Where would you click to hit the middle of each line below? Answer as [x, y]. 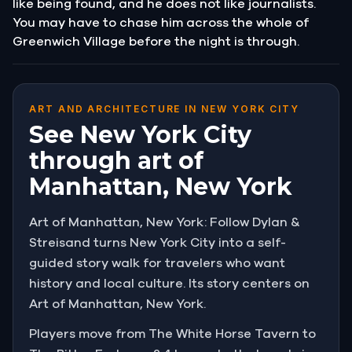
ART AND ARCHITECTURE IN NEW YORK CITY [165, 108]
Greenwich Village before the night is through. [156, 41]
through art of [116, 160]
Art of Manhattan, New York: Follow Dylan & [165, 222]
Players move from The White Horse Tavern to [172, 334]
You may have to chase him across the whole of [161, 22]
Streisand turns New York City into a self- [158, 242]
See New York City [140, 134]
